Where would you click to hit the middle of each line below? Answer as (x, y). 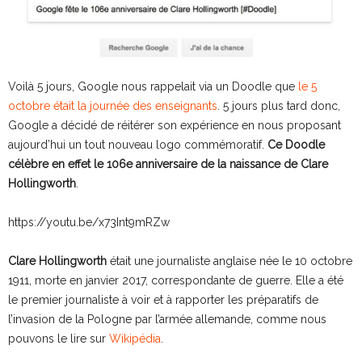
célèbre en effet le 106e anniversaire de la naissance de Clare (168, 164)
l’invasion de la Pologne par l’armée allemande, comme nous (167, 319)
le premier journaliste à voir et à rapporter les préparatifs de (163, 299)
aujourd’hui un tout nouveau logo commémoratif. (138, 144)
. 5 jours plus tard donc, (279, 105)
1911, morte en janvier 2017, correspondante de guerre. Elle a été (176, 280)
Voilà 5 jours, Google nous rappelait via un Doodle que (153, 86)
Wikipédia (135, 338)
